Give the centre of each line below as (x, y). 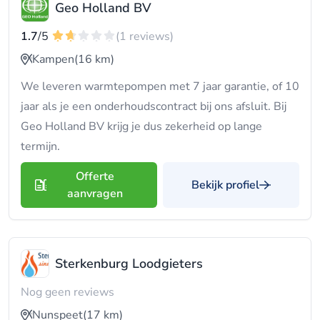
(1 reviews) (145, 36)
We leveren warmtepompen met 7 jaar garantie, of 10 (160, 86)
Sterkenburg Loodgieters (129, 264)
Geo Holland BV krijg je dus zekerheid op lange (141, 126)
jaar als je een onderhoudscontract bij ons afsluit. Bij (154, 106)
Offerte (95, 176)
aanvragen (95, 194)
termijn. (40, 146)
